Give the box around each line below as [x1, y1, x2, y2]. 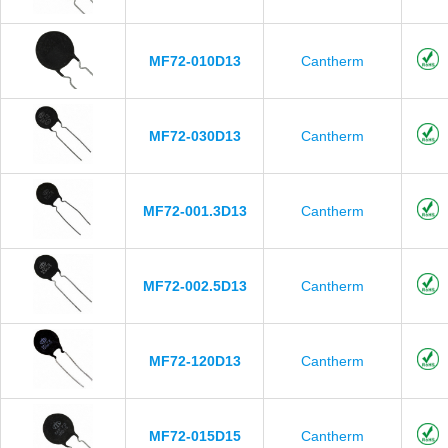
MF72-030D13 [148, 128, 241, 144]
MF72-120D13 [148, 353, 241, 369]
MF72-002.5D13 [142, 278, 247, 294]
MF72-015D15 [148, 428, 241, 444]
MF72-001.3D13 [142, 203, 247, 219]
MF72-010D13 [148, 53, 241, 69]
